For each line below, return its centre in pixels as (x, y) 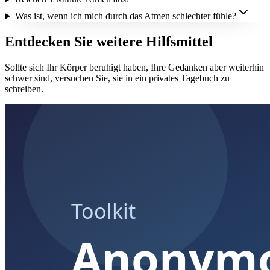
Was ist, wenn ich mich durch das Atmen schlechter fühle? (125, 16)
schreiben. (24, 89)
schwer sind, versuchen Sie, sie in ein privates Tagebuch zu (117, 78)
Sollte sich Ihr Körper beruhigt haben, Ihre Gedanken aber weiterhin (134, 67)
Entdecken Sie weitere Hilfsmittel (109, 42)
